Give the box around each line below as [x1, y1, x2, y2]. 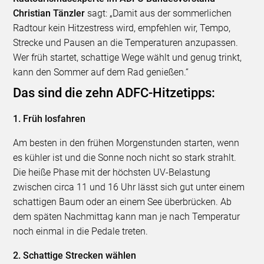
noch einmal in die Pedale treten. [13, 225, 148, 237]
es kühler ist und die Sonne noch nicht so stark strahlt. [13, 151, 237, 163]
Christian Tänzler [13, 7, 85, 19]
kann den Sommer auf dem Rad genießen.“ [13, 66, 189, 78]
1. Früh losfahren [13, 113, 86, 124]
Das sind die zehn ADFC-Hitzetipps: [13, 85, 216, 100]
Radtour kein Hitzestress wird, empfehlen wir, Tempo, [13, 22, 231, 34]
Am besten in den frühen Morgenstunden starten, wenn [13, 137, 240, 148]
